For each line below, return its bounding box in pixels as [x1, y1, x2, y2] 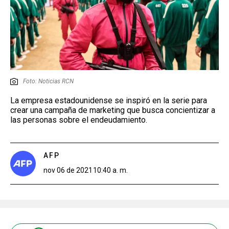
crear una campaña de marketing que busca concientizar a [10, 105, 215, 115]
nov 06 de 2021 [43, 166, 93, 174]
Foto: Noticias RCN [23, 77, 74, 85]
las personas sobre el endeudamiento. [10, 114, 147, 125]
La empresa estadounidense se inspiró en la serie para [10, 95, 207, 105]
